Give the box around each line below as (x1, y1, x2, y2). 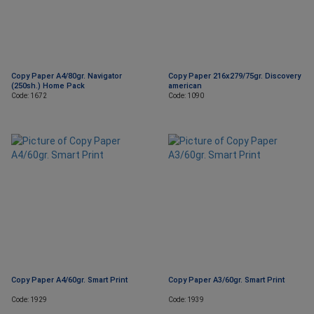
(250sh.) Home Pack (11, 81, 85, 91)
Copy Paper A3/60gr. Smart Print (168, 275, 285, 285)
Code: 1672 (11, 92, 47, 100)
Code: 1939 (168, 296, 204, 304)
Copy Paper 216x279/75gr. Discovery (168, 71, 301, 81)
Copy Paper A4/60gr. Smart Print (11, 275, 128, 285)
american (168, 81, 202, 91)
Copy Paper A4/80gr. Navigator (11, 71, 122, 81)
